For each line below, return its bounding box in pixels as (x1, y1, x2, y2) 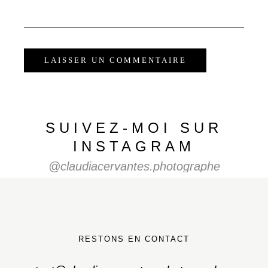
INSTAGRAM (73, 138, 195, 154)
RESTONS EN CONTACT (78, 234, 190, 243)
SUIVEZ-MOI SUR (45, 119, 223, 136)
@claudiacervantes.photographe (48, 159, 220, 173)
